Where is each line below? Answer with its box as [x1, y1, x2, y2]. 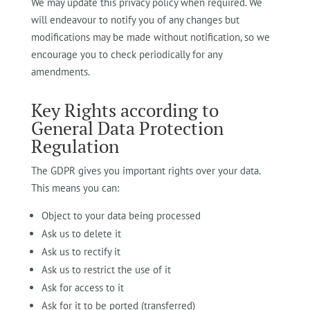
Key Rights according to [30, 98, 219, 122]
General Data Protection [30, 116, 224, 140]
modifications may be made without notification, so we [30, 30, 270, 44]
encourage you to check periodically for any [30, 48, 222, 61]
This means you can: [30, 181, 119, 194]
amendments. [30, 65, 90, 78]
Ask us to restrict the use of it [41, 263, 171, 276]
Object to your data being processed [41, 209, 201, 222]
